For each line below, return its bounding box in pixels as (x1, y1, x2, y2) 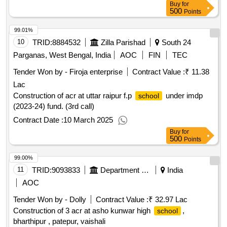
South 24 (160, 38, 191, 47)
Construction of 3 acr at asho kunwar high (13, 206, 153, 215)
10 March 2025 (63, 116, 113, 125)
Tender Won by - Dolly (13, 195, 86, 204)
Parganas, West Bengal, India (13, 51, 111, 60)
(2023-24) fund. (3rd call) (13, 102, 94, 111)
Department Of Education (141, 166, 149, 175)
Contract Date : (13, 116, 63, 125)
